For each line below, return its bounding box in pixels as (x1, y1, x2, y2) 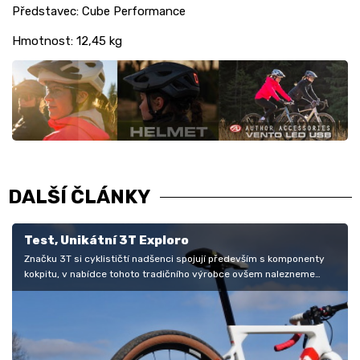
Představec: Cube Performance (12, 3, 186, 18)
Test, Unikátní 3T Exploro (24, 233, 189, 248)
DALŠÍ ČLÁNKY (8, 186, 150, 209)
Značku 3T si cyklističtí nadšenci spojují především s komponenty (24, 253, 325, 265)
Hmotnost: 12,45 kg (12, 33, 122, 48)
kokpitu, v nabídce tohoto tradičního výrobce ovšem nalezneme (24, 268, 315, 280)
